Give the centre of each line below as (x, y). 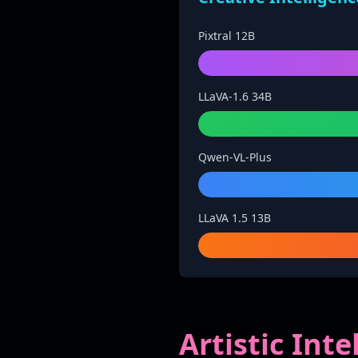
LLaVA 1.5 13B (235, 218)
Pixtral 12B (227, 36)
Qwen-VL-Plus (235, 157)
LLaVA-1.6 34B (235, 96)
